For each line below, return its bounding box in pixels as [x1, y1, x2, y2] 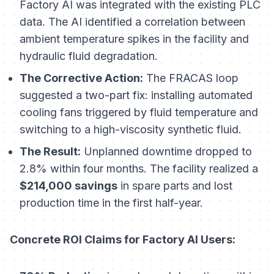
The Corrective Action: [20, 72, 143, 85]
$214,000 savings [20, 179, 117, 193]
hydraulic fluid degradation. [20, 50, 158, 63]
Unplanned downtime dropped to [81, 145, 252, 158]
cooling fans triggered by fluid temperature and [20, 106, 258, 119]
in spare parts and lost [117, 179, 232, 193]
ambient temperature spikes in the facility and [20, 32, 249, 46]
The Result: [20, 145, 81, 158]
